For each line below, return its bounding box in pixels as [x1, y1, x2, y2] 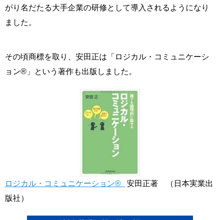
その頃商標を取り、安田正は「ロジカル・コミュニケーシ [5, 53, 209, 61]
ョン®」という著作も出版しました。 [5, 67, 137, 76]
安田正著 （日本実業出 [125, 179, 213, 188]
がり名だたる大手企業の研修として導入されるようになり [5, 3, 209, 12]
